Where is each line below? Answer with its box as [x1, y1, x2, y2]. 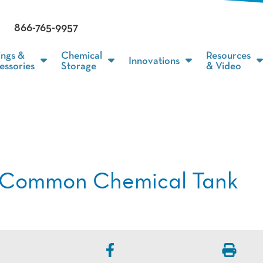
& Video [206, 61, 241, 72]
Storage [61, 61, 96, 72]
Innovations [129, 56, 180, 66]
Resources [206, 50, 251, 61]
